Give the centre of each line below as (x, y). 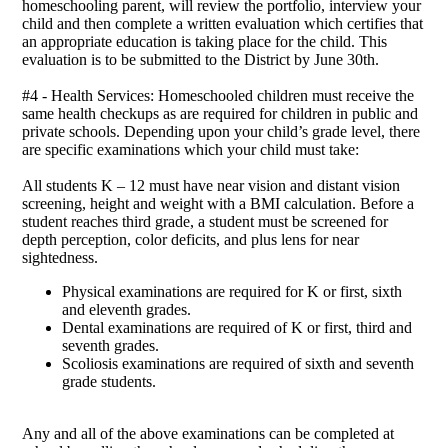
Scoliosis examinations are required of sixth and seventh (238, 364)
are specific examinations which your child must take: (191, 150)
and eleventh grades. (127, 310)
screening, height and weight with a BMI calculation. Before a (218, 204)
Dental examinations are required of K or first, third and (237, 328)
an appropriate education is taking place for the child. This (205, 42)
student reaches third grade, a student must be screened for (205, 222)
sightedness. (60, 258)
